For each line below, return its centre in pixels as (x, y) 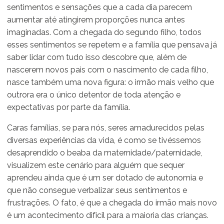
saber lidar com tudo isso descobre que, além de (97, 57)
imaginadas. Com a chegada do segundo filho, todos (104, 32)
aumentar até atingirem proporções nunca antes (96, 19)
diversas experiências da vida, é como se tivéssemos (104, 140)
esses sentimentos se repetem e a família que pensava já (112, 44)
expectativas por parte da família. (68, 107)
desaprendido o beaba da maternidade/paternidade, (104, 152)
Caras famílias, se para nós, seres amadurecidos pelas (106, 127)
